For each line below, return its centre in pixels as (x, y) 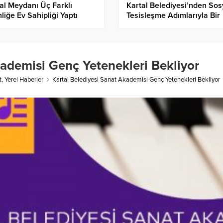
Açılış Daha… (150, 26)
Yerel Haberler (24, 80)
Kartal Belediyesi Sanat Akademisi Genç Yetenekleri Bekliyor (136, 80)
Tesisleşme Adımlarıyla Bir (173, 16)
